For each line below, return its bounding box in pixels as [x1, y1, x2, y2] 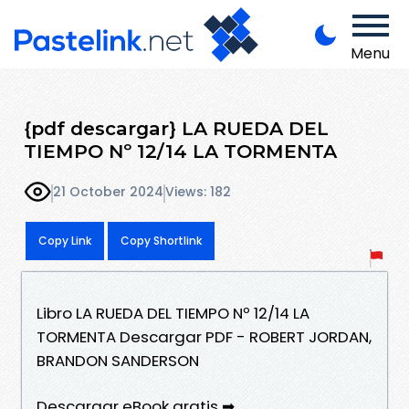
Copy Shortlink [121, 232, 202, 248]
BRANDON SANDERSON [37, 349, 199, 372]
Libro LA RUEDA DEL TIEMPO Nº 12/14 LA [37, 301, 309, 324]
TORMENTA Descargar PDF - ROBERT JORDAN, [37, 325, 372, 348]
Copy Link [38, 232, 91, 248]
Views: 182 [165, 183, 231, 202]
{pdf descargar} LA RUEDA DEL [24, 116, 329, 140]
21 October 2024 [53, 183, 163, 202]
